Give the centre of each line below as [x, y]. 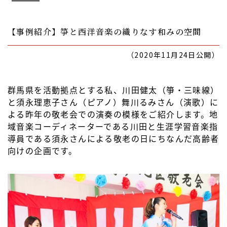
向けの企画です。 [43, 150]
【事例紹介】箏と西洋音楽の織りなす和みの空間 [105, 32]
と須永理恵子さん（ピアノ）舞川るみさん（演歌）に [113, 102]
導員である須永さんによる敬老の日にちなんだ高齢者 [113, 138]
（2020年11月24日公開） [173, 55]
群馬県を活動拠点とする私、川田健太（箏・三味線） [113, 90]
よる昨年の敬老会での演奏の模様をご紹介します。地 [113, 114]
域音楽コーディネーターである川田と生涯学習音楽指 [113, 126]
